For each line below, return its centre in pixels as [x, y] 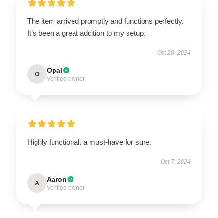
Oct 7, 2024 [176, 161]
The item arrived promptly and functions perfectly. [105, 21]
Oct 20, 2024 [174, 52]
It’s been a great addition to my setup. [86, 33]
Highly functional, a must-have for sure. [89, 142]
